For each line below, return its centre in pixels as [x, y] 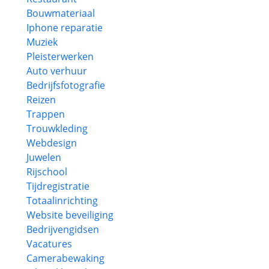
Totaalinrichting [62, 201]
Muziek [42, 42]
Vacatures [49, 244]
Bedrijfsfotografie [66, 85]
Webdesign [52, 143]
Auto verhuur [57, 71]
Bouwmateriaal [61, 13]
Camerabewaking [65, 258]
